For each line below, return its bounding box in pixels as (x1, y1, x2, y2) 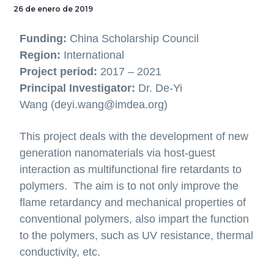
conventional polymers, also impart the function (20, 213, 250, 226)
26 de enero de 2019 (13, 4, 94, 13)
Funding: (20, 32, 67, 45)
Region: (20, 49, 61, 62)
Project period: (20, 65, 98, 78)
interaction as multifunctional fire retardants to (20, 163, 242, 176)
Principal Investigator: (20, 82, 136, 95)
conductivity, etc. (20, 246, 104, 259)
